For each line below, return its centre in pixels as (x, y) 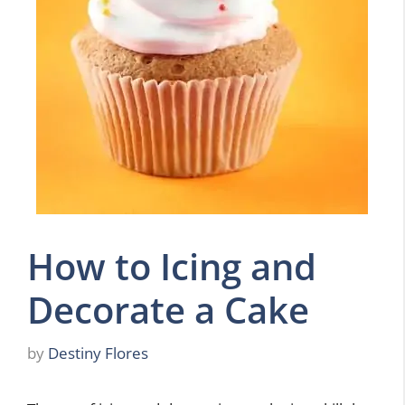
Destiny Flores (98, 353)
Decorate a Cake (168, 310)
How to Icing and (172, 266)
